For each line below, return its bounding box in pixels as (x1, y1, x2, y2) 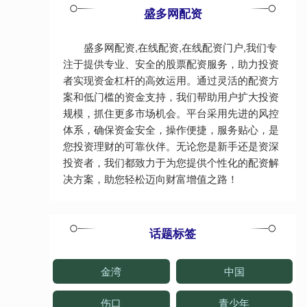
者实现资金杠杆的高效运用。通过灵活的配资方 (63, 73, 279, 87)
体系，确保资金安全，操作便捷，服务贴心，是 (63, 122, 279, 136)
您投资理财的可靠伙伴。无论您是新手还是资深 (63, 138, 279, 153)
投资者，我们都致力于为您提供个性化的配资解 (63, 155, 279, 169)
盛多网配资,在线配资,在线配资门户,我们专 (84, 40, 277, 54)
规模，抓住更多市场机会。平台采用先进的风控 (63, 106, 279, 120)
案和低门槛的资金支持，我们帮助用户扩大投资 (63, 89, 279, 103)
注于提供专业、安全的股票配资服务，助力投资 (63, 56, 279, 71)
